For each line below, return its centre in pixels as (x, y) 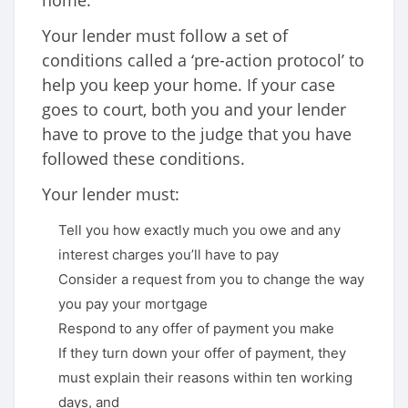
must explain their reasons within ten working (205, 378)
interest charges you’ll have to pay (168, 255)
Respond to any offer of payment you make (196, 329)
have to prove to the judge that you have (197, 134)
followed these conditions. (143, 159)
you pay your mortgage (133, 304)
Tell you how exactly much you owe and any (199, 230)
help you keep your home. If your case (189, 85)
